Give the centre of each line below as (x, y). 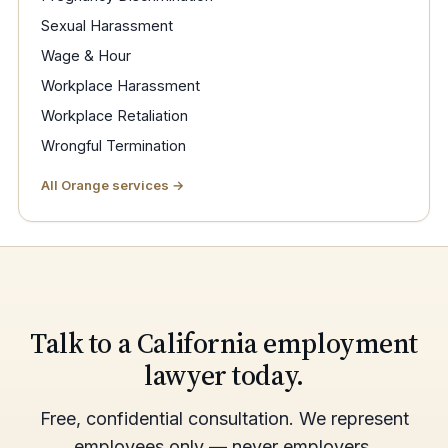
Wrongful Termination (113, 146)
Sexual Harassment (107, 26)
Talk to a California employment (224, 343)
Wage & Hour (86, 56)
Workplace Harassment (120, 86)
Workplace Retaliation (114, 116)
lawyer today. (224, 375)
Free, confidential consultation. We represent (224, 419)
